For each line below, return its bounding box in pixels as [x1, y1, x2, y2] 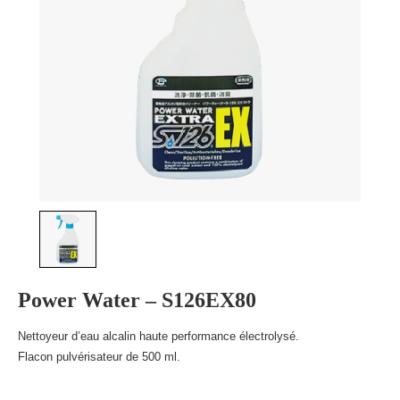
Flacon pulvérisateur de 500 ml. [18, 349, 180, 363]
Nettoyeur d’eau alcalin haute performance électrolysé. [18, 329, 299, 343]
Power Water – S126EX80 [18, 288, 256, 312]
